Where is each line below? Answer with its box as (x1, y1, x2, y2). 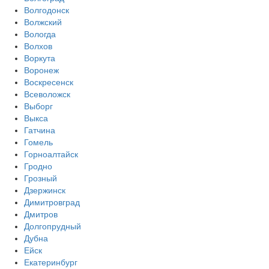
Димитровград (24, 197, 80, 207)
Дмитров (24, 209, 58, 219)
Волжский (24, 17, 62, 27)
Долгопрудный (24, 221, 81, 231)
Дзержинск (24, 185, 65, 195)
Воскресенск (24, 77, 73, 87)
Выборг (24, 101, 53, 111)
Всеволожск (24, 89, 70, 99)
